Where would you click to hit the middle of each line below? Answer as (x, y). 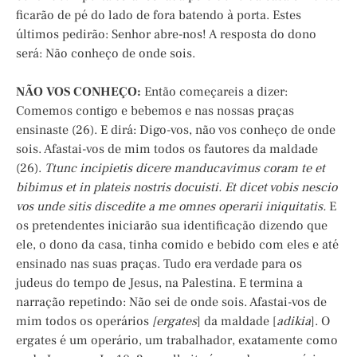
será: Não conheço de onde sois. (106, 54)
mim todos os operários (84, 322)
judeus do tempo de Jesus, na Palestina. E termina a (159, 283)
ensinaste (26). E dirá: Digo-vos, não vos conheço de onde (176, 130)
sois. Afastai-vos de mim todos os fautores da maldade (167, 149)
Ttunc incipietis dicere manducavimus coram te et (185, 169)
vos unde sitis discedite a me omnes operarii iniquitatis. (171, 207)
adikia (294, 322)
